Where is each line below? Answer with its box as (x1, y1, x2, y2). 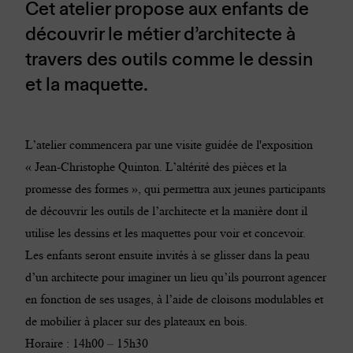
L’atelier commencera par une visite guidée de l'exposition (25, 136, 313, 153)
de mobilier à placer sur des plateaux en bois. (25, 312, 247, 329)
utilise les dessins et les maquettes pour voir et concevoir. (25, 224, 309, 241)
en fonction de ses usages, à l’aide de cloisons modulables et (25, 290, 323, 307)
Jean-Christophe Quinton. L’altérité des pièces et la (35, 158, 287, 175)
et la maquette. (25, 69, 148, 97)
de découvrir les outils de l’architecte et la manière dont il (25, 202, 307, 219)
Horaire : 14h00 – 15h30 (25, 334, 148, 351)
